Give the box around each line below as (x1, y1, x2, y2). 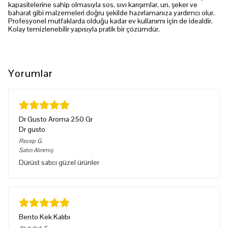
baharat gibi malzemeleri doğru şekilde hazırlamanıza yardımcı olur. (8, 8, 215, 17)
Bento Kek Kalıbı (19, 212, 70, 221)
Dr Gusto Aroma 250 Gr (19, 115, 93, 124)
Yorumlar (8, 67, 53, 80)
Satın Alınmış (19, 146, 53, 154)
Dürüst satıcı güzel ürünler (19, 158, 99, 167)
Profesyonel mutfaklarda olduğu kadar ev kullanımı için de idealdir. (8, 16, 213, 25)
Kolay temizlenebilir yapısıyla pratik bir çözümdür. (8, 24, 160, 34)
